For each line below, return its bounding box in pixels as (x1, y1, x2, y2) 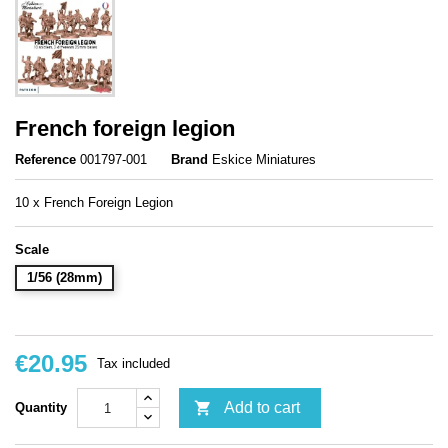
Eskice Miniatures (212, 152, 316, 167)
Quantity (15, 400, 67, 415)
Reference (15, 152, 76, 167)
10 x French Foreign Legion (15, 195, 173, 210)
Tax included (97, 356, 170, 371)
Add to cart (224, 399, 300, 416)
